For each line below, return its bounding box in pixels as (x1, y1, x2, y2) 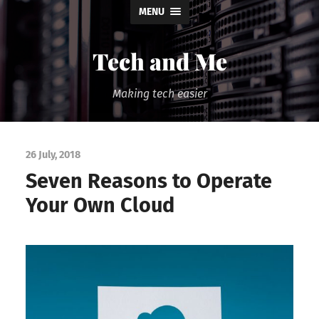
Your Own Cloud (25, 192, 174, 218)
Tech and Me (92, 46, 227, 76)
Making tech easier (112, 87, 207, 100)
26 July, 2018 (25, 148, 80, 161)
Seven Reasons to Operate (25, 168, 272, 194)
